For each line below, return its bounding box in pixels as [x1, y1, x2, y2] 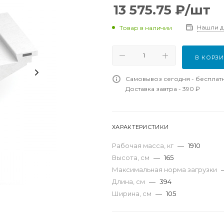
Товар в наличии [119, 23, 172, 31]
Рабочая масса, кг [112, 141, 175, 149]
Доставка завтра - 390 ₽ [125, 85, 200, 92]
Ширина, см [112, 189, 153, 197]
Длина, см [112, 177, 146, 185]
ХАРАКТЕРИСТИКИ [112, 123, 169, 130]
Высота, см [112, 153, 151, 161]
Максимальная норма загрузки [112, 165, 218, 173]
